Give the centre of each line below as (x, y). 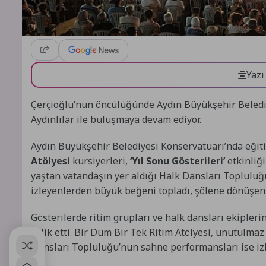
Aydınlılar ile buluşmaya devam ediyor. (116, 119)
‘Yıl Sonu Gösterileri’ (178, 161)
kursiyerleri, (100, 161)
